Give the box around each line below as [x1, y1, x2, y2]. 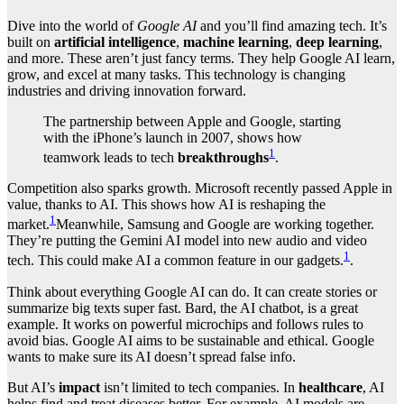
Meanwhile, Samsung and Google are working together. [56, 216, 374, 233]
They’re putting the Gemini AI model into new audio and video [7, 233, 367, 249]
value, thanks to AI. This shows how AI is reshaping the [7, 196, 326, 212]
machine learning [183, 33, 289, 50]
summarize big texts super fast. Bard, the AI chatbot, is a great [7, 299, 358, 316]
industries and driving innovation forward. [7, 82, 246, 98]
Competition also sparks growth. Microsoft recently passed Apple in [7, 179, 392, 196]
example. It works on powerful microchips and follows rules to [7, 316, 363, 332]
